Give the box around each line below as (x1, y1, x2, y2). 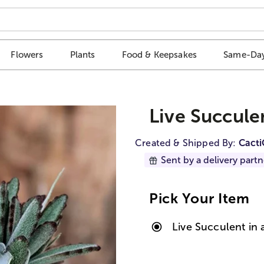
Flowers (11, 49, 44, 60)
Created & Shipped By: (135, 137, 239, 148)
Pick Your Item (149, 190, 250, 206)
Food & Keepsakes (121, 49, 197, 60)
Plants (70, 49, 95, 60)
